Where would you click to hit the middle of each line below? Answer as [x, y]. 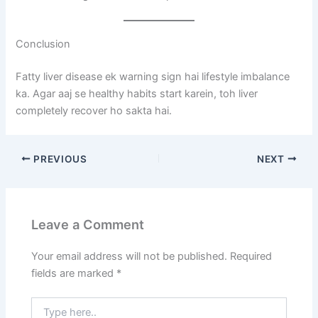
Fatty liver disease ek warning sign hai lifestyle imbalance [153, 76]
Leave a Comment [88, 225]
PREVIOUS [59, 159]
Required [251, 257]
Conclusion [43, 44]
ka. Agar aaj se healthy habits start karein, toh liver [137, 93]
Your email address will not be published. [130, 257]
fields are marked [74, 274]
